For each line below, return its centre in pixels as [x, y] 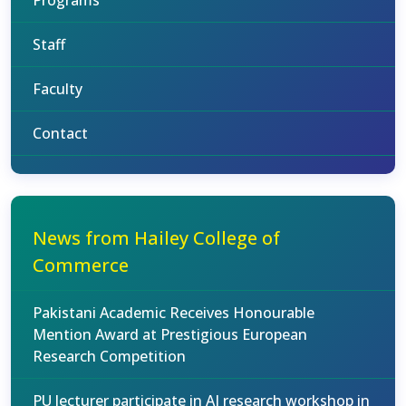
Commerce [81, 265]
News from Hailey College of [156, 238]
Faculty [58, 89]
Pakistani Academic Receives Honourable [174, 313]
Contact [60, 133]
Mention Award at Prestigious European [170, 334]
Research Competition [109, 356]
